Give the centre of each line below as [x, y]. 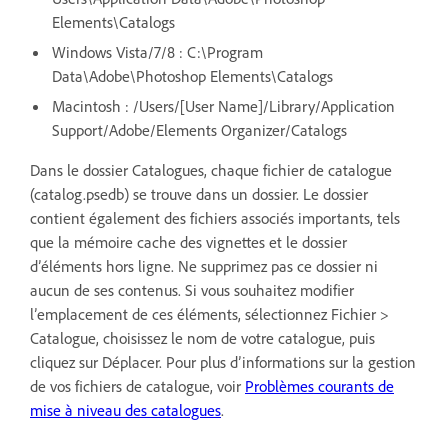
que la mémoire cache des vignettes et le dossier [188, 241]
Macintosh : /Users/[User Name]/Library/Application [223, 105]
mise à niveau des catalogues [125, 409]
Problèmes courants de [319, 385]
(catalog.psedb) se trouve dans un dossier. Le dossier [199, 193]
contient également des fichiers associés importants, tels [215, 217]
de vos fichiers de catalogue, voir [137, 385]
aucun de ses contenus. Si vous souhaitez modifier [192, 289]
